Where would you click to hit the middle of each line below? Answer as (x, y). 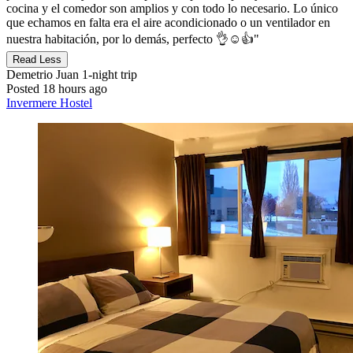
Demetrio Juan (43, 74)
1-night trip (108, 74)
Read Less (37, 59)
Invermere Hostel (49, 102)
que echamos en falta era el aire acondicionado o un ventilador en (168, 22)
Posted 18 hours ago (57, 88)
